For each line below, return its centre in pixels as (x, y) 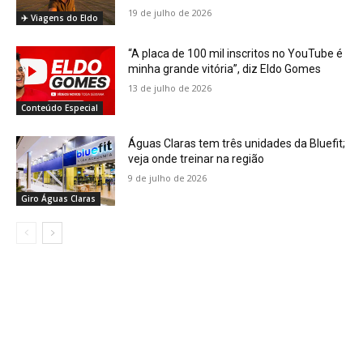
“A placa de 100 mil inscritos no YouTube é (236, 53)
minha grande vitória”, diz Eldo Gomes (225, 68)
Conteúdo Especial (60, 108)
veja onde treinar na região (196, 159)
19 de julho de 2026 (170, 12)
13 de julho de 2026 (170, 88)
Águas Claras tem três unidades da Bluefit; (237, 144)
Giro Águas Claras (58, 198)
